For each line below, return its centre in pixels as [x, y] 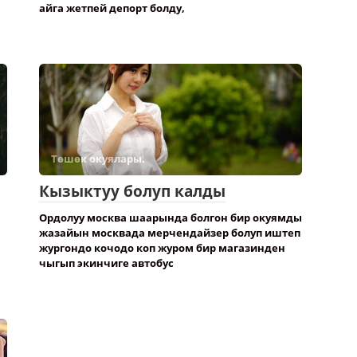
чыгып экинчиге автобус [106, 263]
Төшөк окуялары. [98, 159]
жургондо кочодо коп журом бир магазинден [162, 248]
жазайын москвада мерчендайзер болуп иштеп [170, 233]
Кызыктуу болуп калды [132, 191]
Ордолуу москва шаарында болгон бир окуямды [171, 218]
